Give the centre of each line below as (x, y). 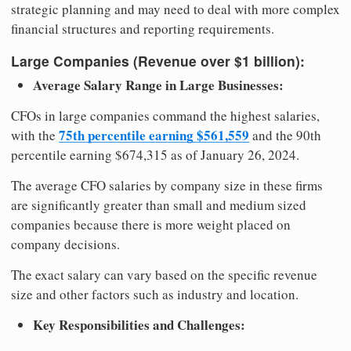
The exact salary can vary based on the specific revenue (164, 275)
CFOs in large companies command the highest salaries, (165, 116)
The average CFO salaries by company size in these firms (167, 186)
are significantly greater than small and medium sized (159, 205)
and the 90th (285, 136)
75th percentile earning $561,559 (154, 136)
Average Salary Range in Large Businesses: (158, 85)
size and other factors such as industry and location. (155, 295)
